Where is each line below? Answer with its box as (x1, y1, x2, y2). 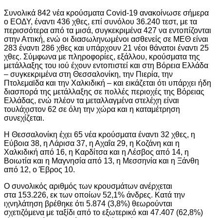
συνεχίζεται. (4, 113, 44, 122)
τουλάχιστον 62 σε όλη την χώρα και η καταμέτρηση (4, 105, 180, 113)
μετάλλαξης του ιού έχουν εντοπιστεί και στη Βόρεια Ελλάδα (4, 61, 208, 70)
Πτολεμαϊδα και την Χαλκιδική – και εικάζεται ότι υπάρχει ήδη (4, 78, 211, 87)
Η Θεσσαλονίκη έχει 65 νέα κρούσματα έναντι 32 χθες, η (4, 130, 195, 139)
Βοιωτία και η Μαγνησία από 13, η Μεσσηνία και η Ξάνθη (4, 156, 199, 165)
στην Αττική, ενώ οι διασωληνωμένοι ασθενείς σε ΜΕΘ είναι (4, 35, 208, 43)
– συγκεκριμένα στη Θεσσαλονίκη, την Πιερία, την (4, 70, 173, 78)
